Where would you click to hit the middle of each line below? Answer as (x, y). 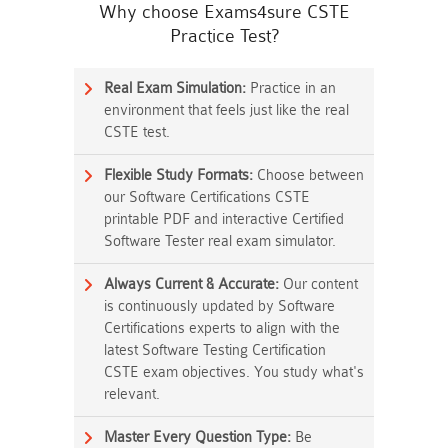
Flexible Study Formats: (178, 175)
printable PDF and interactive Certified (224, 219)
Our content (318, 284)
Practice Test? (224, 36)
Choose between (308, 175)
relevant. (132, 394)
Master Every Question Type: (197, 437)
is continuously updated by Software (219, 306)
